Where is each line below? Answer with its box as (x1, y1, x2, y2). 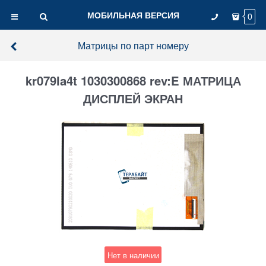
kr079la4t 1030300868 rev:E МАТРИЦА (25, 72, 241, 90)
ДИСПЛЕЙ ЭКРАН (83, 90, 183, 107)
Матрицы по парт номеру (77, 39, 189, 52)
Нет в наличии (107, 249, 159, 261)
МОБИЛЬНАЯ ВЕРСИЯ (87, 9, 179, 21)
